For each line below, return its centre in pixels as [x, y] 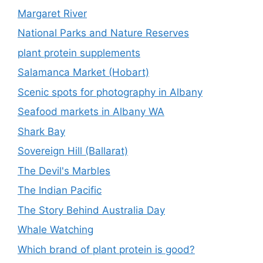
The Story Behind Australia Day [91, 210]
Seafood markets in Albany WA [91, 112]
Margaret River [52, 13]
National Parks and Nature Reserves [103, 33]
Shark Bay [41, 131]
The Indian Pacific [60, 190]
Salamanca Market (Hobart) [83, 72]
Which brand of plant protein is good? [106, 249]
